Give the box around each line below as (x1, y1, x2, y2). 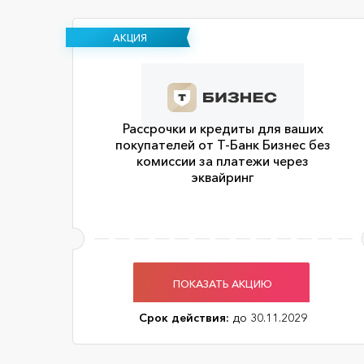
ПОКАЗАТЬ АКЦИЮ (173, 276, 272, 290)
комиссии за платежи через (136, 153, 309, 169)
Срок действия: (138, 310, 229, 325)
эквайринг (191, 169, 254, 185)
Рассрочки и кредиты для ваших (122, 120, 323, 136)
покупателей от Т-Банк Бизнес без (115, 136, 331, 153)
